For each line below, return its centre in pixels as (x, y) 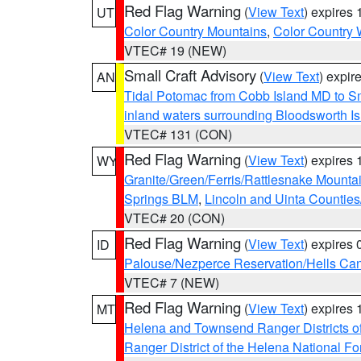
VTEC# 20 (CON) (174, 218)
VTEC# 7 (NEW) (172, 282)
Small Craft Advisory (190, 75)
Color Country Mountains (195, 31)
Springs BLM (161, 199)
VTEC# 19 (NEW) (175, 50)
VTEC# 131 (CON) (178, 134)
